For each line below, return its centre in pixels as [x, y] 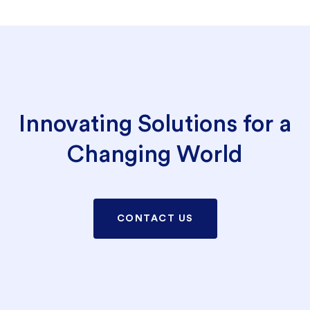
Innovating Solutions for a [155, 124]
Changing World [155, 154]
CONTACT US [155, 218]
